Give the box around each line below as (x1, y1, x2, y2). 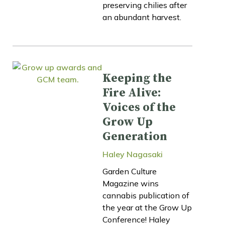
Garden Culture (102, 166, 157, 176)
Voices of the (102, 99, 176, 115)
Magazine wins (102, 178, 159, 188)
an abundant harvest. (102, 12, 181, 22)
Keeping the (102, 70, 172, 86)
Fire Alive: (102, 85, 161, 100)
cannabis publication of (102, 190, 189, 200)
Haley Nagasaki (102, 149, 163, 159)
